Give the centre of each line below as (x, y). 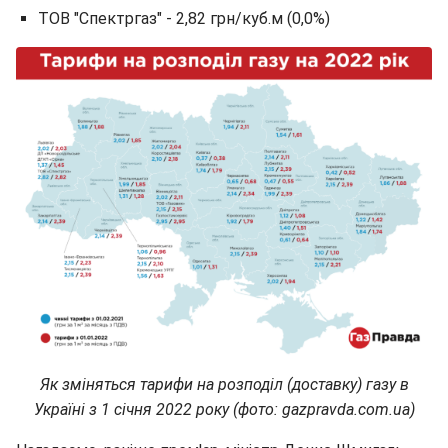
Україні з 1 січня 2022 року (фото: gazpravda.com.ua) (224, 409)
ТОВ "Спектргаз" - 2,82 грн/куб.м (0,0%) (184, 18)
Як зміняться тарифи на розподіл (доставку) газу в (224, 384)
